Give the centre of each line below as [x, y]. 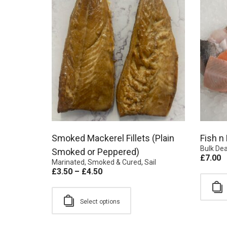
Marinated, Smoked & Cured [97, 162]
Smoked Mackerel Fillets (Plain [113, 138]
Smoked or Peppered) [96, 152]
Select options [100, 202]
